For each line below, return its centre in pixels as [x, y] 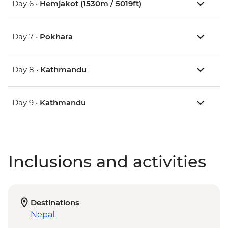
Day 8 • [26, 70]
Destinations [55, 203]
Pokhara [56, 37]
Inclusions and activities [107, 162]
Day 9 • [26, 103]
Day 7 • [26, 37]
